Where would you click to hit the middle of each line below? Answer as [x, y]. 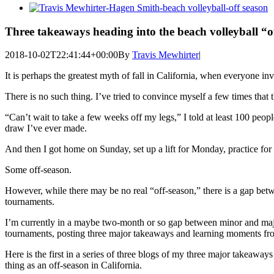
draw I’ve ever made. [46, 128]
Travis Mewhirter [165, 55]
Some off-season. [38, 170]
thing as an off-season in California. [73, 265]
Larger [42, 18]
